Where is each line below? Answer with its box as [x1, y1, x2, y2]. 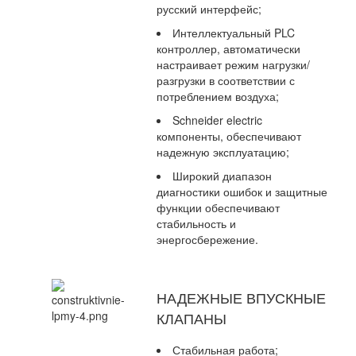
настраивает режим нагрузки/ [157, 56, 310, 73]
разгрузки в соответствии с [157, 72, 295, 89]
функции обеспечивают [157, 199, 280, 216]
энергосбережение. [157, 231, 258, 248]
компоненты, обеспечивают [157, 128, 301, 145]
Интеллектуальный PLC [172, 25, 295, 41]
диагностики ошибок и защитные [157, 184, 327, 200]
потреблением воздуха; [157, 88, 279, 105]
